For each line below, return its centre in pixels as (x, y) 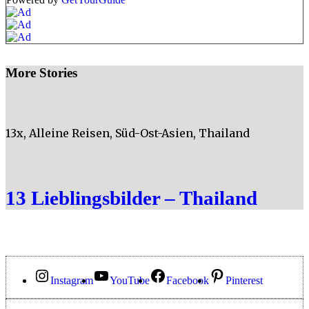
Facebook (188, 281)
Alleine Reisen (69, 133)
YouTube (130, 281)
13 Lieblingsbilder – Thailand (131, 198)
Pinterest (244, 281)
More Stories (41, 73)
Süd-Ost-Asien (154, 133)
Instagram (72, 281)
